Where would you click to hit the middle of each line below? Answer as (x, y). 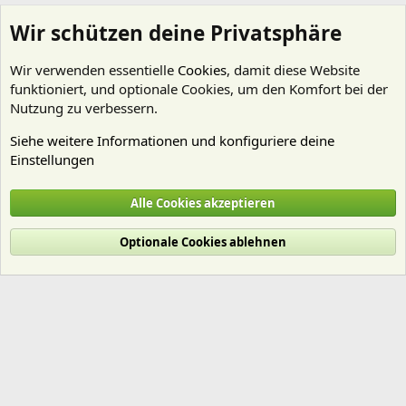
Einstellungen (52, 159)
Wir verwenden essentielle (94, 70)
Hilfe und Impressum (290, 242)
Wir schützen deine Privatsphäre (176, 33)
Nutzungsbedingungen (76, 242)
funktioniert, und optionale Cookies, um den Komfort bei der (199, 89)
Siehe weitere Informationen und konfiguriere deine (172, 140)
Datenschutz (187, 242)
